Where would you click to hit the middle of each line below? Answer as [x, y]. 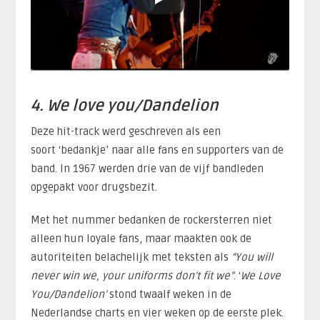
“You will [252, 257]
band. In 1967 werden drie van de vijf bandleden [147, 168]
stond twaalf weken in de [170, 294]
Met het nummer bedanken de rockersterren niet [151, 220]
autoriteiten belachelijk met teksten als [131, 257]
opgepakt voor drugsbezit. [94, 187]
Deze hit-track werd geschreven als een [125, 131]
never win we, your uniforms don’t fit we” [132, 275]
